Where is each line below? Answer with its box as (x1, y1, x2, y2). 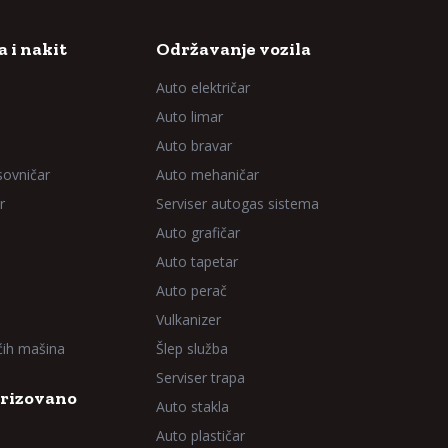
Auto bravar (156, 136, 232, 155)
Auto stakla (156, 397, 229, 416)
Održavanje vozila (156, 38, 311, 60)
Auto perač (156, 281, 227, 300)
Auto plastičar (156, 426, 245, 445)
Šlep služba (156, 339, 228, 358)
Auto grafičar (156, 223, 240, 242)
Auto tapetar (156, 252, 238, 271)
